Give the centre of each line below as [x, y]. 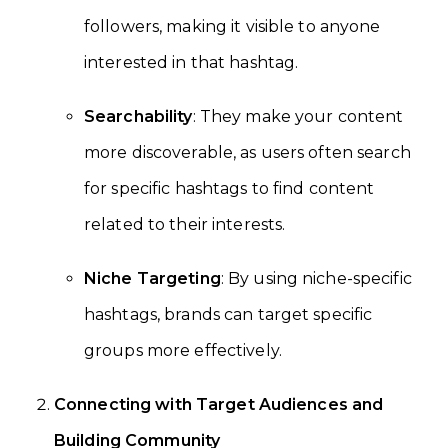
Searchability [138, 116]
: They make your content [298, 116]
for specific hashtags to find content [229, 188]
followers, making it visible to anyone [232, 26]
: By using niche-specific [316, 278]
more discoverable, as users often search [247, 152]
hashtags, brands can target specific [228, 314]
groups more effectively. [183, 350]
